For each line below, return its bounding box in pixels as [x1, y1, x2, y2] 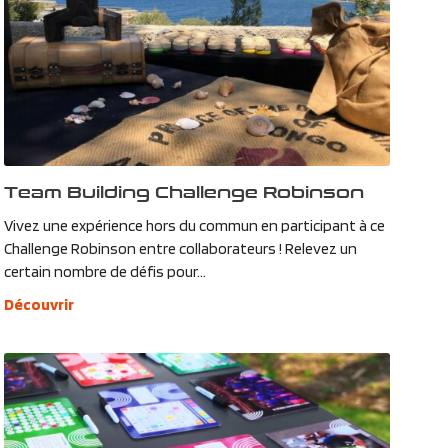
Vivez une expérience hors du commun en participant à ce [3, 215, 385, 235]
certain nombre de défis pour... [3, 261, 206, 281]
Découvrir [3, 294, 74, 314]
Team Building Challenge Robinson [3, 179, 364, 203]
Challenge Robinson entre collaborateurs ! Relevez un [3, 238, 357, 258]
